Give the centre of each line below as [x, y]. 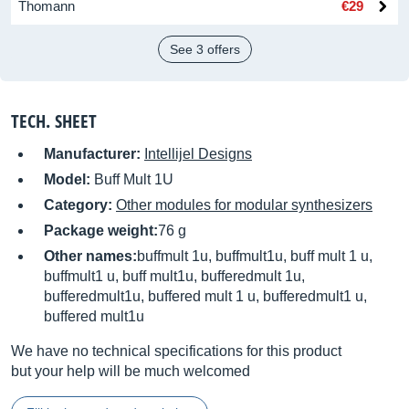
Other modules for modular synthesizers [244, 205]
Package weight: [101, 231]
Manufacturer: [94, 154]
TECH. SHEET [54, 121]
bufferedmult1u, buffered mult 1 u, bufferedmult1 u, [205, 296]
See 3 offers [204, 49]
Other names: [90, 256]
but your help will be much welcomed [131, 371]
